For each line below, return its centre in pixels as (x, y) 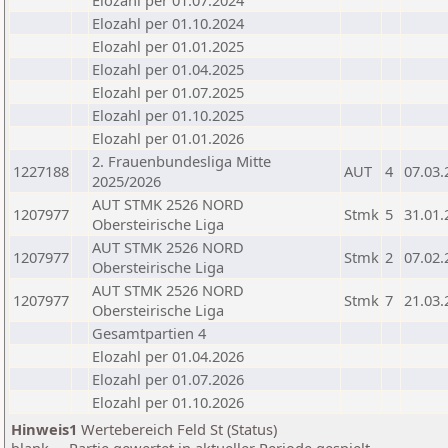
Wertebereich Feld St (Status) (177, 429)
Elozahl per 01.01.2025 (168, 46)
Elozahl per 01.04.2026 (168, 356)
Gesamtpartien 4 (149, 333)
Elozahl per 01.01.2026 (168, 138)
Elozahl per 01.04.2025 (168, 69)
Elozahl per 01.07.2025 (168, 92)
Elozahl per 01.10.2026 (168, 402)
